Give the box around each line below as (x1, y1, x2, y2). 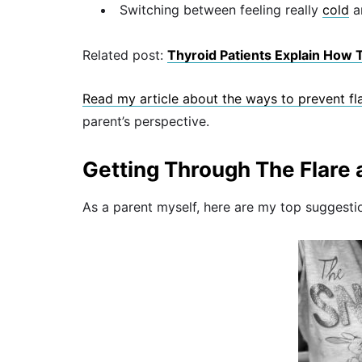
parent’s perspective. (82, 112, 209, 129)
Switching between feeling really (120, 2, 322, 19)
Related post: (82, 46, 167, 63)
